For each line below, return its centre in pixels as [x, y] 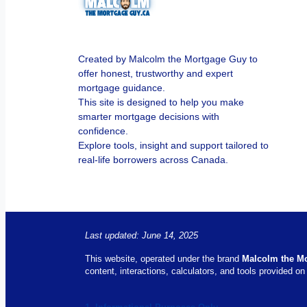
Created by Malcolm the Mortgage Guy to [168, 58]
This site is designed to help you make [161, 101]
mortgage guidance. [122, 87]
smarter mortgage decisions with [149, 116]
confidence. [103, 130]
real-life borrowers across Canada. [153, 159]
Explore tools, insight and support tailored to [174, 145]
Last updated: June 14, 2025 [142, 235]
